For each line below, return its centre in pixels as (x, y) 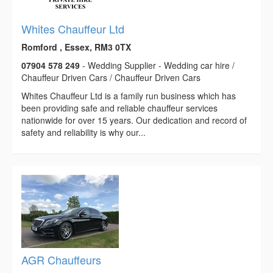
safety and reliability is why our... (83, 133)
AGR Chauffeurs (61, 260)
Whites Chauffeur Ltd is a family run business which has (129, 96)
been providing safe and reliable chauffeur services (119, 108)
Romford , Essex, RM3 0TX (76, 47)
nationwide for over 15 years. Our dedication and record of (134, 120)
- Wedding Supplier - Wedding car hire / (157, 66)
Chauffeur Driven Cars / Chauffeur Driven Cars (111, 78)
